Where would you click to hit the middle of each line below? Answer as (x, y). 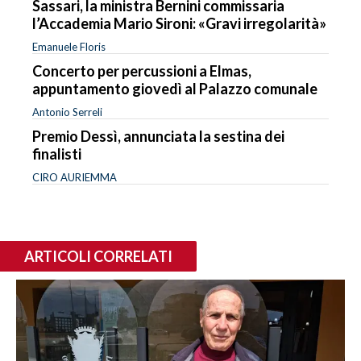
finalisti (57, 154)
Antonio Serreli (67, 112)
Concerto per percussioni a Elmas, (142, 71)
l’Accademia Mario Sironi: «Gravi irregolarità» (179, 23)
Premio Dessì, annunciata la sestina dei (158, 136)
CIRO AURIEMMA (75, 177)
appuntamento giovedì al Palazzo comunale (175, 88)
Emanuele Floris (69, 46)
